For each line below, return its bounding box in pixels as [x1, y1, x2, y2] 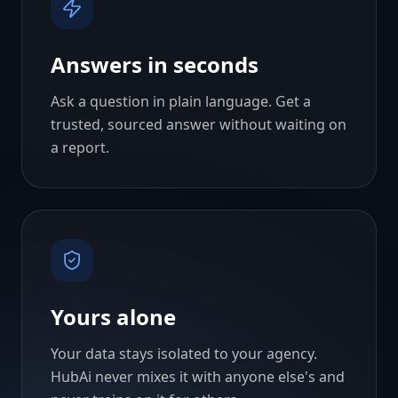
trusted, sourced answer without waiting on [51, 115, 346, 134]
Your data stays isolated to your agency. [51, 344, 317, 363]
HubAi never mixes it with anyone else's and [51, 367, 345, 386]
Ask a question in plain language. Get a [51, 92, 311, 111]
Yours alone [51, 302, 176, 331]
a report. [51, 138, 109, 157]
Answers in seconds [51, 50, 259, 79]
